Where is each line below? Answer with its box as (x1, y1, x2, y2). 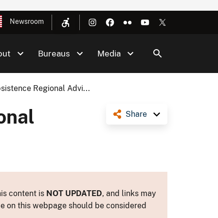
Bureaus (38, 49, 70, 58)
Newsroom (10, 18, 44, 25)
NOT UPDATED (46, 188, 102, 198)
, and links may (102, 188, 156, 198)
